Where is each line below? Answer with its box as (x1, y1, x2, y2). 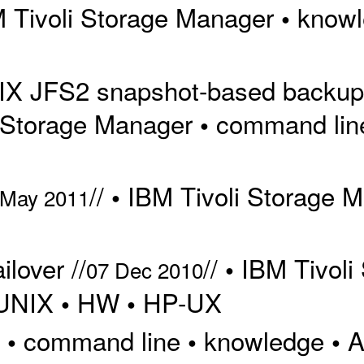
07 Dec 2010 (85, 254, 203, 285)
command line (23, 322, 180, 359)
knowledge (203, 322, 324, 359)
